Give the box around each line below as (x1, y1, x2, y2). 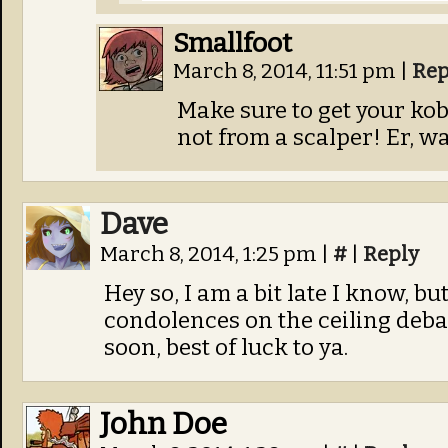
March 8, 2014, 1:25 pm (100, 242, 321, 267)
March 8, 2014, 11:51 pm (173, 59, 400, 84)
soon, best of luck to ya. (104, 334, 348, 361)
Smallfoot (173, 27, 292, 59)
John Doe (100, 406, 227, 442)
